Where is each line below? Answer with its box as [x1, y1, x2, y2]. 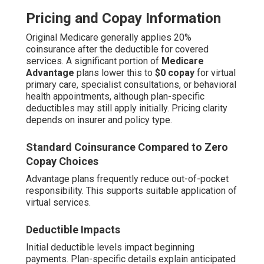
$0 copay [155, 67, 194, 78]
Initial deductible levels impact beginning [26, 241, 194, 253]
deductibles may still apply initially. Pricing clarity [26, 102, 227, 114]
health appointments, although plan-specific [26, 90, 204, 102]
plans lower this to [74, 67, 155, 78]
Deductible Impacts [26, 223, 120, 236]
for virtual [194, 67, 236, 78]
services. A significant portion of [26, 55, 161, 67]
